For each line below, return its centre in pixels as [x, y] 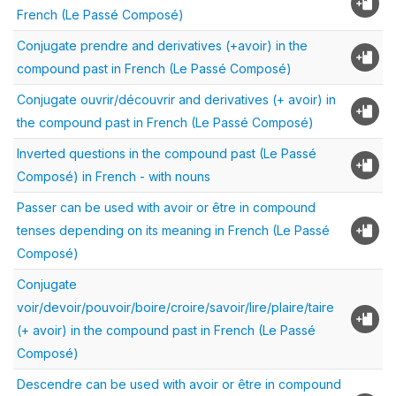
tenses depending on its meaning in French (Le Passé [173, 231]
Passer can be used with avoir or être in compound [166, 208]
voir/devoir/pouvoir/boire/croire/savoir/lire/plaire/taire [175, 308]
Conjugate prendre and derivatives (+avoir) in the [162, 46]
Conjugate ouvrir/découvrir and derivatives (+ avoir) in [176, 100]
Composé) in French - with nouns [114, 177]
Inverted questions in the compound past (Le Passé [167, 154]
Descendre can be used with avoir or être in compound [179, 385]
